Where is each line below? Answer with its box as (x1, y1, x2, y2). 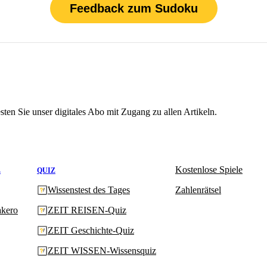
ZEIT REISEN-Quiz (48, 204, 126, 215)
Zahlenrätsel (175, 184, 221, 195)
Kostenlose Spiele (175, 164, 243, 175)
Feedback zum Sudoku (69, 1, 198, 15)
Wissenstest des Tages (48, 184, 130, 195)
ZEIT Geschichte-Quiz (48, 225, 134, 235)
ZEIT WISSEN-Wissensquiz (48, 245, 156, 256)
